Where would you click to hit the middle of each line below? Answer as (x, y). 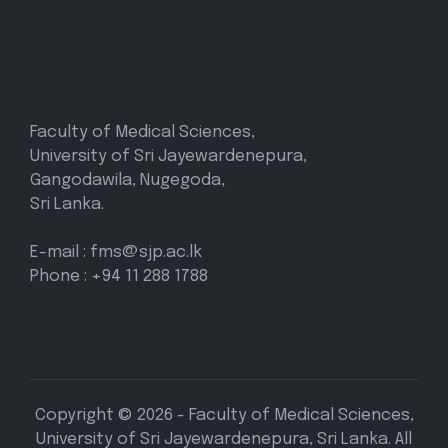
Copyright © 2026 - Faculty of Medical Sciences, (224, 415)
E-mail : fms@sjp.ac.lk (116, 252)
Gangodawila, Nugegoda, (127, 180)
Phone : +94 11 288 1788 (119, 276)
